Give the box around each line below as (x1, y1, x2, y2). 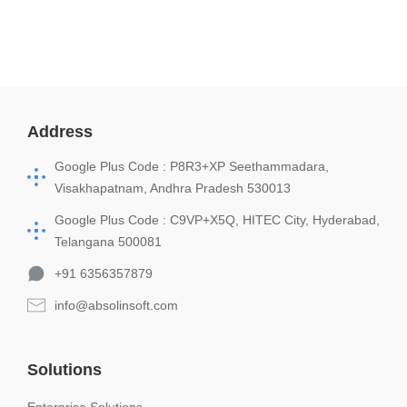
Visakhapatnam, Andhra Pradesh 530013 (55, 181, 291, 196)
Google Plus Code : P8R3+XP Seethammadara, (55, 159, 329, 174)
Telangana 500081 (55, 234, 162, 250)
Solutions (27, 361, 102, 380)
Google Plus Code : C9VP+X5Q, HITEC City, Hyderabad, (55, 213, 380, 228)
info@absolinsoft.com (55, 298, 178, 313)
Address (27, 123, 93, 142)
